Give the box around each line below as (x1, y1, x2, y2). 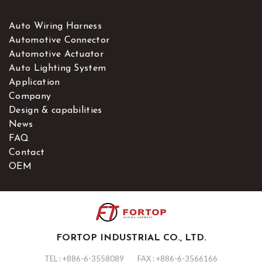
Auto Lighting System (9, 64, 106, 74)
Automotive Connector (9, 36, 110, 46)
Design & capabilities (9, 106, 102, 116)
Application (9, 78, 60, 88)
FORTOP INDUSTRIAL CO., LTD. (56, 233, 206, 243)
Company (9, 92, 51, 102)
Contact (9, 148, 45, 158)
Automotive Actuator (9, 50, 104, 60)
